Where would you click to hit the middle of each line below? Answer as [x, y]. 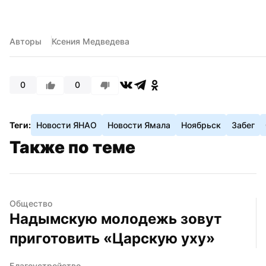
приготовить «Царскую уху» [112, 238]
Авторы [26, 41]
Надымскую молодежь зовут [115, 218]
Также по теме [72, 147]
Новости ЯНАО [66, 125]
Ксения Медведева [91, 41]
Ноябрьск [201, 125]
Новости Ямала [139, 125]
